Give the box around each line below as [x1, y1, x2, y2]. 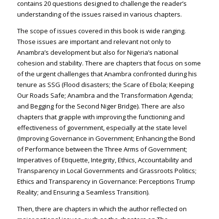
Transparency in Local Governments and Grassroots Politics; [17, 166, 197, 175]
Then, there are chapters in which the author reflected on [17, 204, 187, 213]
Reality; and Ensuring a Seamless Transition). [17, 187, 150, 197]
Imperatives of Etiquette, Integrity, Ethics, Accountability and [17, 155, 192, 164]
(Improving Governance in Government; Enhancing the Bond [17, 133, 195, 143]
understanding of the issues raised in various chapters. [17, 9, 182, 19]
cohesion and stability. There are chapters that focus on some [17, 58, 201, 67]
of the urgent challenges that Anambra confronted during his [17, 69, 197, 78]
